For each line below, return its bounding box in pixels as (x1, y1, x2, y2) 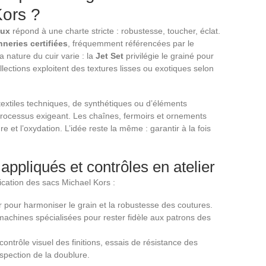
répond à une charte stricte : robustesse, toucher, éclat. (10, 26, 220, 36)
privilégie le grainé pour (123, 50, 214, 61)
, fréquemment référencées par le (68, 38, 194, 48)
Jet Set (96, 50, 123, 61)
